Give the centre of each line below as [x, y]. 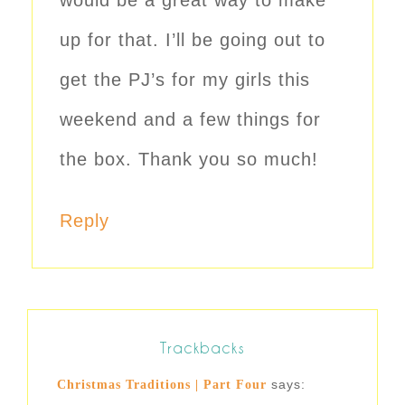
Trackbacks [202, 348]
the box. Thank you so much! [189, 160]
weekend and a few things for [190, 120]
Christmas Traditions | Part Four [162, 385]
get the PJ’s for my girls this [185, 80]
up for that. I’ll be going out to [193, 40]
